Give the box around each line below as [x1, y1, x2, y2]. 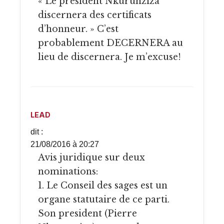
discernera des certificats [38, 9, 151, 20]
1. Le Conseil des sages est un [38, 180, 167, 191]
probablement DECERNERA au [38, 37, 183, 48]
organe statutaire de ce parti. [38, 194, 169, 205]
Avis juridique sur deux [38, 152, 44, 163]
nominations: [38, 166, 98, 177]
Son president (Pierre [38, 208, 137, 219]
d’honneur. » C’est [38, 23, 118, 34]
